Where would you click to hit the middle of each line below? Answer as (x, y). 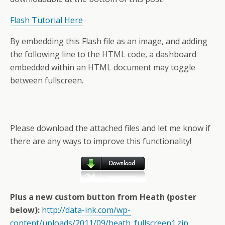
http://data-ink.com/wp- (86, 210)
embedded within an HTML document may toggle (103, 67)
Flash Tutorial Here (46, 20)
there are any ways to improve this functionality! (101, 141)
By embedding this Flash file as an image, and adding (109, 41)
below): (26, 210)
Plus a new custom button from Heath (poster (103, 197)
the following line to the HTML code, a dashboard (103, 54)
